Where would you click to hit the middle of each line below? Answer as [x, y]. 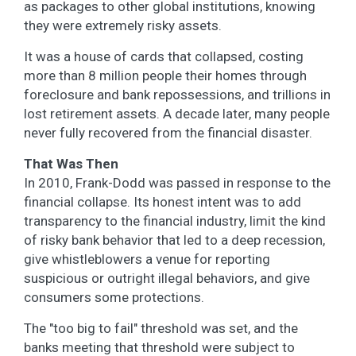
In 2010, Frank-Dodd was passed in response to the [177, 182]
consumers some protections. [114, 297]
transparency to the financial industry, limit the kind [175, 221]
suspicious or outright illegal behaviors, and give [167, 278]
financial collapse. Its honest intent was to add [163, 201]
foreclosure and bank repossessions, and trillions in [177, 94]
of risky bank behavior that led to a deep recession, [174, 240]
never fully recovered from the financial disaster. [168, 132]
